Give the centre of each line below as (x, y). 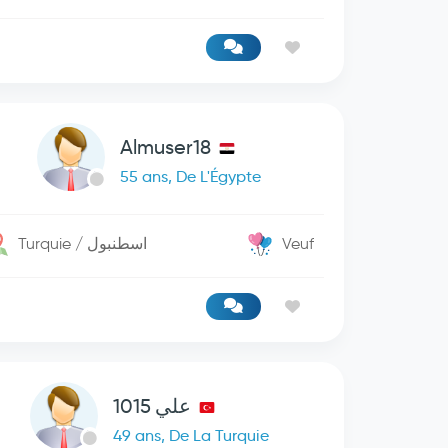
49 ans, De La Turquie (190, 435)
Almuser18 (166, 147)
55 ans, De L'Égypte (191, 176)
